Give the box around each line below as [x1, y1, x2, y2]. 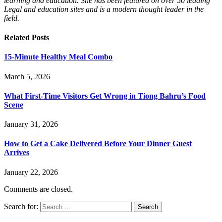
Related [4, 33, 32, 42]
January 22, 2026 [4, 167, 58, 176]
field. [4, 13, 19, 22]
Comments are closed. [4, 184, 73, 193]
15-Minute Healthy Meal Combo [4, 53, 112, 61]
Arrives [4, 148, 29, 157]
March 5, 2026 [4, 72, 50, 81]
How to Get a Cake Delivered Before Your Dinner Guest [4, 139, 192, 148]
